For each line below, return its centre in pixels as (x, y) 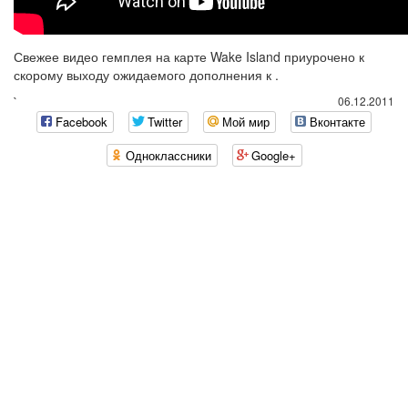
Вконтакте (337, 122)
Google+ (273, 155)
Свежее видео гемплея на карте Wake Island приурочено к (189, 56)
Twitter (165, 122)
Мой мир (246, 122)
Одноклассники (168, 155)
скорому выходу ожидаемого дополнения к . (146, 75)
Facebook (82, 122)
